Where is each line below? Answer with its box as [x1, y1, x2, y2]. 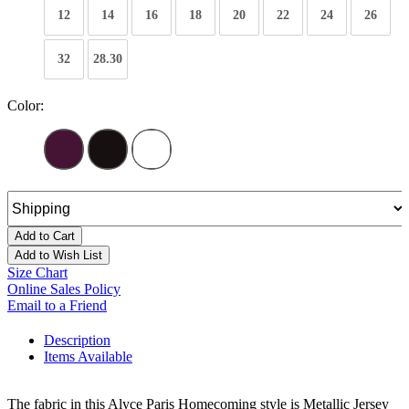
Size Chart [7, 265, 68, 281]
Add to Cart [15, 229, 75, 244]
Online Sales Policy [7, 281, 121, 298]
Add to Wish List [15, 248, 102, 263]
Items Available [44, 349, 132, 365]
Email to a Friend [7, 298, 107, 314]
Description [44, 332, 110, 349]
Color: [7, 98, 44, 114]
